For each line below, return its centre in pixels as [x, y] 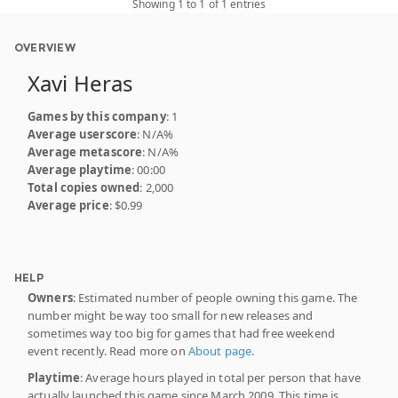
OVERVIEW [45, 47]
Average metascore [85, 151]
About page [220, 350]
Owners [50, 297]
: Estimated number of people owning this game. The [215, 297]
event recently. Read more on [108, 350]
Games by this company [97, 116]
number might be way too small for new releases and [171, 315]
